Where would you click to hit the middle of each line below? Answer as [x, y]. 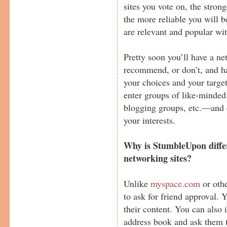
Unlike [137, 183]
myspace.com [176, 183]
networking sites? [158, 158]
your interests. [150, 120]
